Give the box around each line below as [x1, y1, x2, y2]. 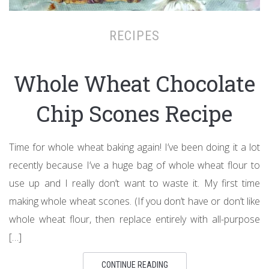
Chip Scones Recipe [37, 98, 232, 128]
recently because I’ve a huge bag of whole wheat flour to [9, 158, 260, 172]
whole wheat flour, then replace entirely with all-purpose [9, 212, 260, 226]
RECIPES [109, 27, 160, 43]
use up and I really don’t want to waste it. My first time [9, 176, 260, 190]
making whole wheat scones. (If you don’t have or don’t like [9, 194, 260, 208]
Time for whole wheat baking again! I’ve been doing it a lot [9, 140, 260, 154]
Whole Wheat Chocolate [14, 68, 255, 98]
